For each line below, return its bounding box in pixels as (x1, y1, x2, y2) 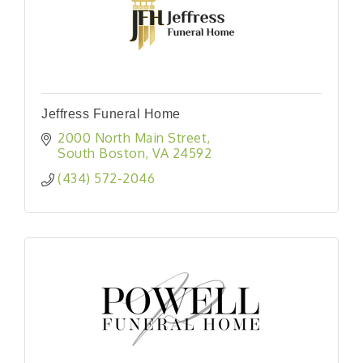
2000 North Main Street (58, 129, 207, 146)
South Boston (58, 144, 145, 161)
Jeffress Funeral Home (41, 106, 181, 121)
